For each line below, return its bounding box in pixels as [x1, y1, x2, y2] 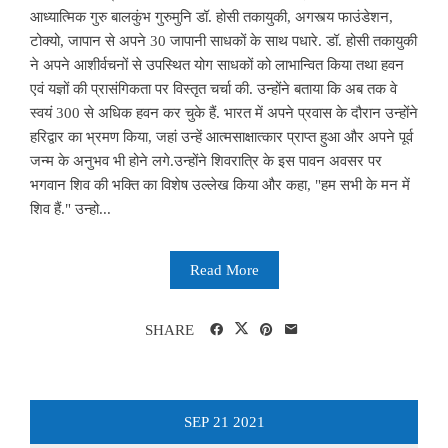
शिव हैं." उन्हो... [30, 200, 111, 217]
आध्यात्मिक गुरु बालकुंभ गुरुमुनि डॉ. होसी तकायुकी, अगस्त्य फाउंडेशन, [30, 8, 393, 25]
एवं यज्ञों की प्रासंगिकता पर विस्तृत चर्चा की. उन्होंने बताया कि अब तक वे [30, 80, 397, 97]
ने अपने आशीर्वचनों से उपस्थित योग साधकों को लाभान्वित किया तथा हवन [30, 56, 404, 73]
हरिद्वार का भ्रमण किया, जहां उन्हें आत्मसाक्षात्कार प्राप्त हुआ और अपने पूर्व [30, 128, 413, 145]
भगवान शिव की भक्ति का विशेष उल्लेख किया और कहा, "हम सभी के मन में [30, 176, 410, 193]
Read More [189, 261, 259, 278]
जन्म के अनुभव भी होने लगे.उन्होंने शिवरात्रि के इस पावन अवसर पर [30, 152, 382, 169]
